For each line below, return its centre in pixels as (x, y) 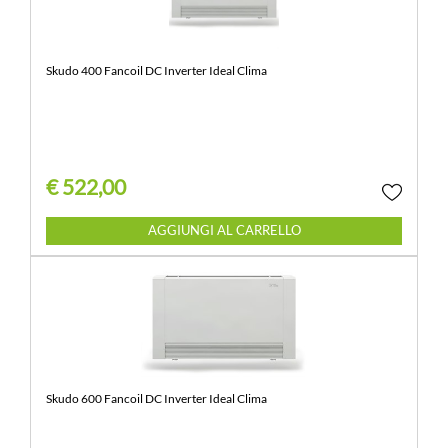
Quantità (223, 226)
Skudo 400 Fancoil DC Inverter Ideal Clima (156, 70)
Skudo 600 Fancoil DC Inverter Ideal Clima (156, 399)
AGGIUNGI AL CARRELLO (224, 230)
